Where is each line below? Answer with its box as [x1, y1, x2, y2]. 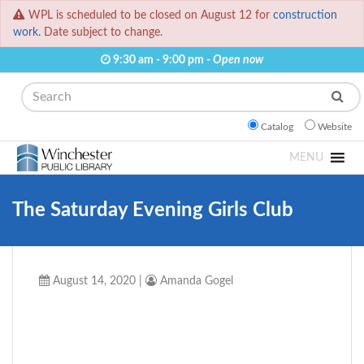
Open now [213, 54, 263, 67]
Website [318, 122, 352, 132]
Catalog [261, 122, 293, 132]
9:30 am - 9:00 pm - [110, 54, 213, 67]
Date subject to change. [41, 26, 162, 39]
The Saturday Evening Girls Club [12, 201, 293, 221]
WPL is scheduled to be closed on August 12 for [28, 9, 273, 22]
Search [11, 84, 50, 98]
